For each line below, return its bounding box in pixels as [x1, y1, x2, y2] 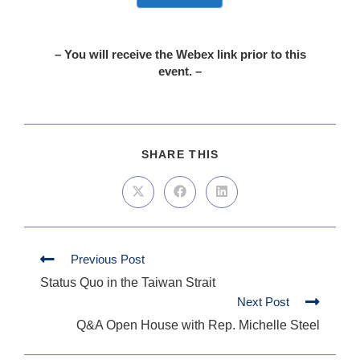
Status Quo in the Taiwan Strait [40, 275, 215, 289]
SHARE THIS [141, 148, 219, 162]
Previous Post [71, 252, 145, 266]
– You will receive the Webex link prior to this [54, 47, 306, 62]
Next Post [237, 294, 289, 309]
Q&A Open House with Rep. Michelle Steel [76, 317, 320, 332]
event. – [158, 64, 202, 79]
